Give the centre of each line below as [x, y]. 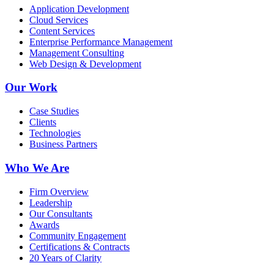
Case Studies [54, 111]
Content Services [62, 31]
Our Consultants [61, 213]
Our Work [31, 87]
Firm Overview [59, 191]
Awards [44, 224]
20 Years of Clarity [65, 257]
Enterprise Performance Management [101, 42]
